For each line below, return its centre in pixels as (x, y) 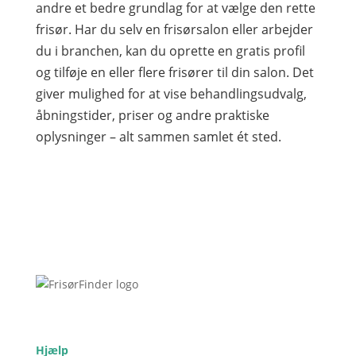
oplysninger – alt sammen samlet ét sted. (158, 137)
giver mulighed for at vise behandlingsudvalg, (171, 94)
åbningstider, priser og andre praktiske (152, 115)
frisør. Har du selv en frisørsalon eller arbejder (174, 29)
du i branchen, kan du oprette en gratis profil (170, 51)
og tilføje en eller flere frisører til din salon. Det (174, 72)
